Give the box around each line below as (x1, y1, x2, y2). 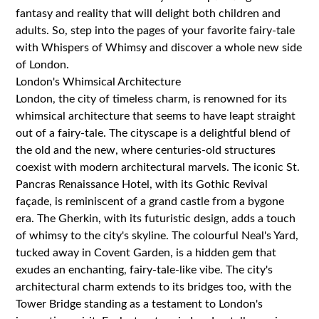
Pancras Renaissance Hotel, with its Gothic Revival (16, 178, 268, 190)
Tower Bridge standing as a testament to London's (16, 298, 263, 310)
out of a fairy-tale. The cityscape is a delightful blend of (16, 127, 291, 139)
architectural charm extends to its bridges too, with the (16, 281, 292, 293)
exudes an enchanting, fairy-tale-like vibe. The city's (16, 263, 273, 276)
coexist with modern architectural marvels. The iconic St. (16, 161, 300, 173)
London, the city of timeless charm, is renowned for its (16, 93, 288, 105)
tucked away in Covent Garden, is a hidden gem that (16, 246, 277, 258)
